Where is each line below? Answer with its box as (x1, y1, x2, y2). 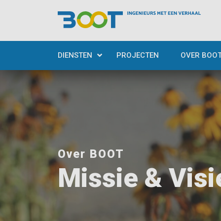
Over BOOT (58, 147, 124, 161)
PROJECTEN (116, 51, 159, 60)
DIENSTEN (58, 51, 92, 60)
